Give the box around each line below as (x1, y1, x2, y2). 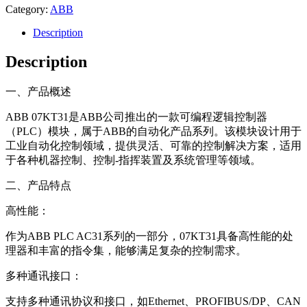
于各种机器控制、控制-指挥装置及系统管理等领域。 (5, 153, 261, 166)
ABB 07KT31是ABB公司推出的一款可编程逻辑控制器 (5, 110, 267, 123)
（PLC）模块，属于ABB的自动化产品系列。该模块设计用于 (5, 125, 302, 137)
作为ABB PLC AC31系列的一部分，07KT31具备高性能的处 (5, 230, 293, 242)
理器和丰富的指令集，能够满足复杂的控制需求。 (5, 244, 247, 256)
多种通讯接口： (5, 269, 82, 282)
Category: (5, 3, 50, 15)
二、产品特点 (5, 179, 71, 191)
